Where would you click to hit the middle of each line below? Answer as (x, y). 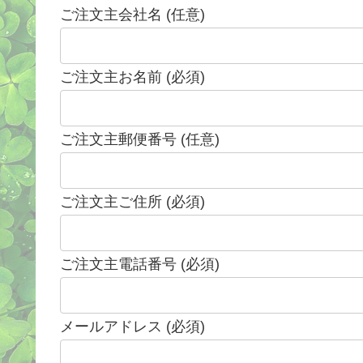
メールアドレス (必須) (132, 327)
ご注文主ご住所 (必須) (132, 202)
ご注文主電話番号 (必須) (140, 265)
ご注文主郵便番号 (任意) (140, 140)
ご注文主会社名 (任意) (132, 15)
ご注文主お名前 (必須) (132, 77)
